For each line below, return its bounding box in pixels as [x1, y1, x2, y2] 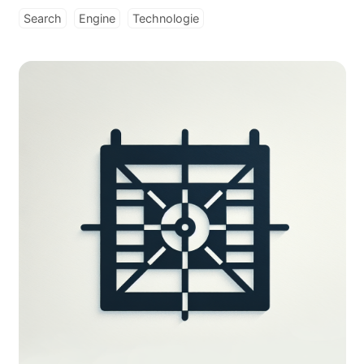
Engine [78, 11, 115, 25]
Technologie [132, 11, 199, 25]
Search [23, 11, 62, 25]
